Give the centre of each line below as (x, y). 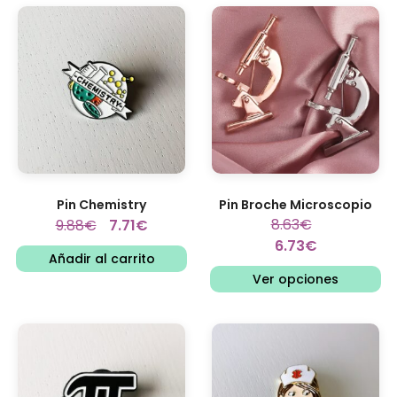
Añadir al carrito (101, 259)
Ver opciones (296, 280)
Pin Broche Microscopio (296, 205)
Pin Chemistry (101, 205)
